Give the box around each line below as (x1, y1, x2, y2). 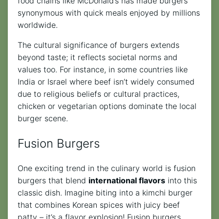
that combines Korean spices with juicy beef (18, 200, 180, 210)
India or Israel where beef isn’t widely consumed (18, 77, 195, 87)
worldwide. (18, 20, 58, 30)
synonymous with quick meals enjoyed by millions (18, 8, 200, 18)
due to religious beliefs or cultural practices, (18, 89, 179, 99)
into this (165, 175, 197, 186)
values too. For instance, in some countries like (18, 65, 188, 75)
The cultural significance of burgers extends (18, 40, 179, 50)
